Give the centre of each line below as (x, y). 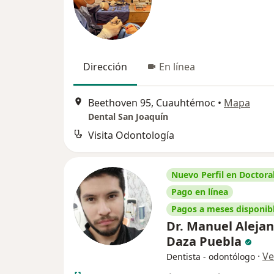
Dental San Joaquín (128, 116)
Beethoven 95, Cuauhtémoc (152, 102)
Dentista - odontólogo (211, 256)
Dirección (105, 66)
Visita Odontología (131, 135)
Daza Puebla (206, 241)
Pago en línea (200, 191)
